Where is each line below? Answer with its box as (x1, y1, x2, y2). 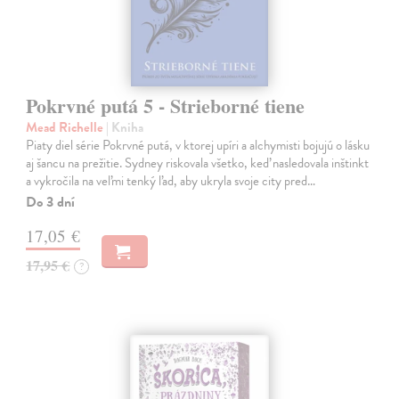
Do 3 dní (26, 191, 76, 214)
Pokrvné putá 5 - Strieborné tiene (26, 91, 305, 121)
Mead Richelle (26, 118, 107, 138)
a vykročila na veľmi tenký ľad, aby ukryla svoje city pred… (26, 171, 316, 191)
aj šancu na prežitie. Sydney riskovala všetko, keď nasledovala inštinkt (26, 153, 370, 174)
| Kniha (106, 118, 144, 138)
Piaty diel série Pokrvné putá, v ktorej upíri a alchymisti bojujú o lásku (26, 135, 370, 156)
